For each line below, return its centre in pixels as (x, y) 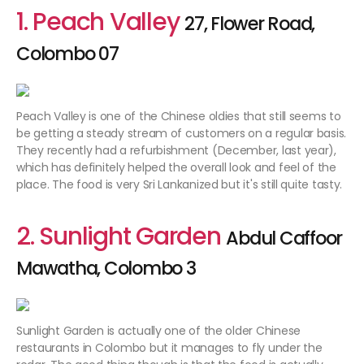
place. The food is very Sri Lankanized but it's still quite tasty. (180, 185)
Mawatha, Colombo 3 (106, 269)
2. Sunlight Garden (119, 237)
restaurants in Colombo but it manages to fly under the (169, 348)
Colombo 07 (67, 54)
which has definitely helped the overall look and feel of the (176, 168)
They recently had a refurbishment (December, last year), (176, 151)
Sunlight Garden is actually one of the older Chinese (158, 331)
